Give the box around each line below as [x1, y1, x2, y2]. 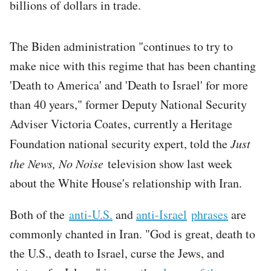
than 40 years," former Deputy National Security [10, 96, 247, 113]
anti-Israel [136, 206, 187, 223]
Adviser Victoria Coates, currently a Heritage [10, 115, 232, 132]
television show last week [103, 155, 232, 172]
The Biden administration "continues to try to [10, 38, 233, 54]
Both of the [10, 206, 69, 223]
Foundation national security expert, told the [10, 135, 230, 152]
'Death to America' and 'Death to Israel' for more [10, 76, 248, 93]
